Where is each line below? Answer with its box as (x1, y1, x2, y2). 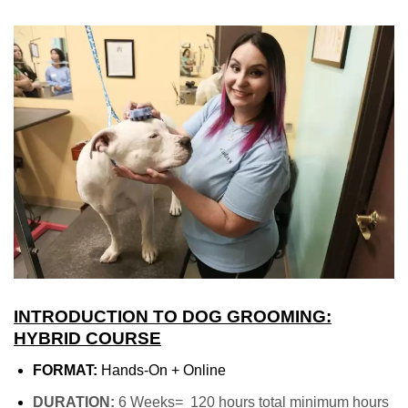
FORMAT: (32, 362, 97, 378)
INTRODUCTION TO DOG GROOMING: (14, 307, 331, 327)
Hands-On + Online (97, 362, 226, 378)
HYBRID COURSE (14, 329, 161, 349)
